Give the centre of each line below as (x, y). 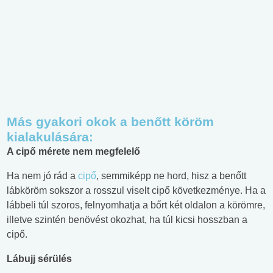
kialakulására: (50, 137)
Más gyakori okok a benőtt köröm (110, 122)
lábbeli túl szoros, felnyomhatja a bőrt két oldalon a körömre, (136, 205)
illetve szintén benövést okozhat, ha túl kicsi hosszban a (127, 220)
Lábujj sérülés (39, 259)
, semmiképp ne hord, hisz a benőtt (171, 176)
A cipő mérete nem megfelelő (73, 152)
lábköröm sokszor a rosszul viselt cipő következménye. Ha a (136, 191)
